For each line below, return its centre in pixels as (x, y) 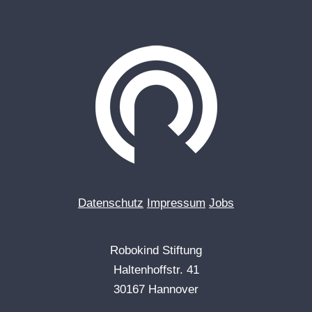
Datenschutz (111, 203)
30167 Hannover (156, 289)
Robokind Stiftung (156, 250)
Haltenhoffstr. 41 (156, 270)
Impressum (176, 203)
